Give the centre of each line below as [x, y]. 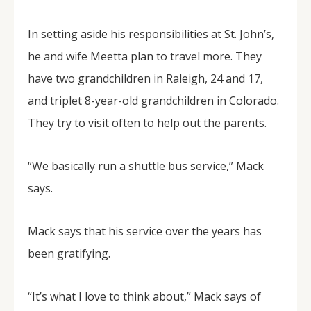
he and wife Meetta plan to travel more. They [145, 56]
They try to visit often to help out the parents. [147, 123]
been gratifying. [69, 253]
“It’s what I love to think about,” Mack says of [144, 296]
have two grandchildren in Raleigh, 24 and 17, [145, 78]
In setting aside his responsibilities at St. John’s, [151, 34]
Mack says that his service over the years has [145, 231]
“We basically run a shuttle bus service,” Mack [146, 166]
